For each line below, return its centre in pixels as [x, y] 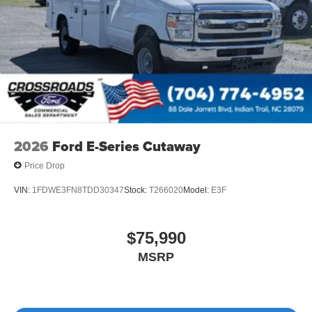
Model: [197, 190]
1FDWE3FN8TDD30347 [78, 190]
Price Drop [45, 165]
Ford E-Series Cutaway [126, 147]
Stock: [136, 190]
